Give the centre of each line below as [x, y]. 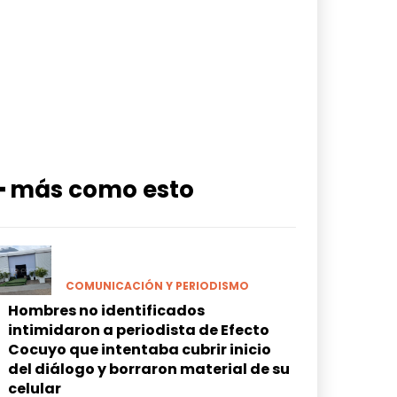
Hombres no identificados [106, 310]
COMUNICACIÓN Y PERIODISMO [157, 285]
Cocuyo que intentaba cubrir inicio [139, 349]
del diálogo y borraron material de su [148, 369]
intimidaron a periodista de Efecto [138, 330]
